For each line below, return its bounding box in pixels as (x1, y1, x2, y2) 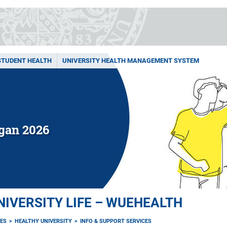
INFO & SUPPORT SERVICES (80, 218, 152, 224)
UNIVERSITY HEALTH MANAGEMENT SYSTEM (62, 57, 199, 64)
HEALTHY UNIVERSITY (15, 218, 72, 224)
